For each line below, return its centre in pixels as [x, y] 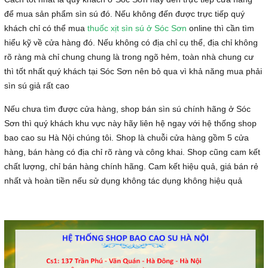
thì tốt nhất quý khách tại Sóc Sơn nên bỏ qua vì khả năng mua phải [133, 71]
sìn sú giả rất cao [37, 86]
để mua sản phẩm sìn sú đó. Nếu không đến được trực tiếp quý [124, 14]
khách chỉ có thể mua [46, 28]
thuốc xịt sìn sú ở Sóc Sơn [137, 28]
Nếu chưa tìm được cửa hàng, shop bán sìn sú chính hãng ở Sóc [127, 109]
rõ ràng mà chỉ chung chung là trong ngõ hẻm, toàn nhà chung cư [129, 57]
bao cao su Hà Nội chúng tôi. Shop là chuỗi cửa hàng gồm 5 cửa [127, 138]
